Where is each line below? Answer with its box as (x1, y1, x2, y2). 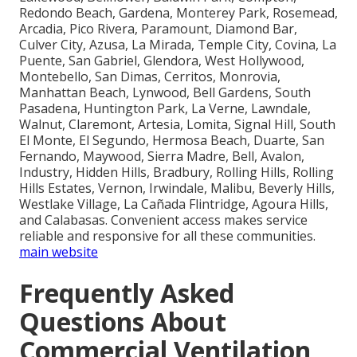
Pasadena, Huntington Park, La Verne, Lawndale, (19, 99, 311, 117)
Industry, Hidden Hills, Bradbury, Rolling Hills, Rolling (19, 163, 334, 181)
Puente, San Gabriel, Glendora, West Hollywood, (19, 51, 304, 69)
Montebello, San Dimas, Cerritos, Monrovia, (19, 67, 280, 85)
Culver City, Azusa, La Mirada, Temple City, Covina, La (19, 35, 336, 53)
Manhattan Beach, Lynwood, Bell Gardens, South (19, 83, 311, 101)
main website (19, 242, 98, 261)
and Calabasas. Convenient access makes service (19, 210, 308, 229)
